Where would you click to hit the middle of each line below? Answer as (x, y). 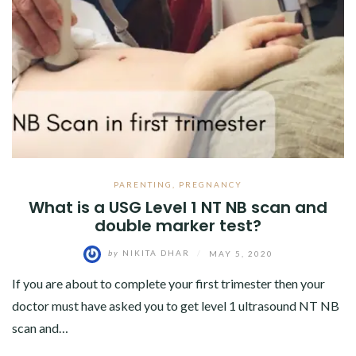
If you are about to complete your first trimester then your (168, 283)
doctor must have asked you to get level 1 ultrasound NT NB (176, 305)
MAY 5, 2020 (241, 253)
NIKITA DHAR (156, 253)
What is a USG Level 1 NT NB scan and (178, 207)
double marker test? (178, 225)
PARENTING (143, 184)
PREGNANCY (211, 184)
